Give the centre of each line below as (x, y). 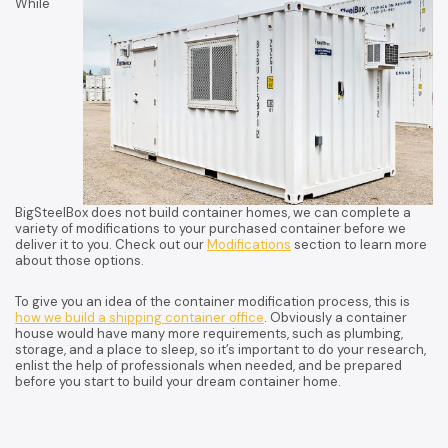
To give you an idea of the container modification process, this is (212, 302)
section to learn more (359, 245)
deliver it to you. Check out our (111, 245)
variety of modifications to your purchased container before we (210, 229)
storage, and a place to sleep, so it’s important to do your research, (220, 350)
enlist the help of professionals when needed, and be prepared (208, 366)
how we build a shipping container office (139, 318)
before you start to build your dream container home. (178, 382)
